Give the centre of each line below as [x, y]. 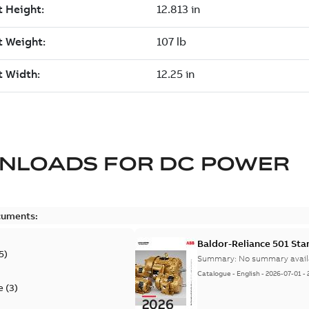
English [249, 273]
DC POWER [224, 163]
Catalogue [215, 273]
